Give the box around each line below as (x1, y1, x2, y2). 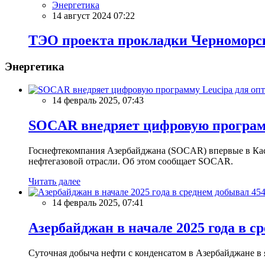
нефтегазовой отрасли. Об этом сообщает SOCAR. (28, 156, 233, 166)
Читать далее (28, 176, 80, 186)
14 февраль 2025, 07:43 (52, 95, 144, 106)
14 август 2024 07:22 (52, 10, 135, 21)
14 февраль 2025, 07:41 (52, 197, 144, 208)
